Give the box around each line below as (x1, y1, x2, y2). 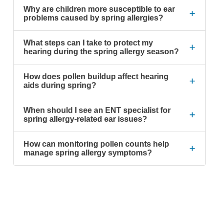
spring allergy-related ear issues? (23, 115, 147, 123)
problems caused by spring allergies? (23, 14, 163, 22)
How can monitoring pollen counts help (23, 140, 169, 148)
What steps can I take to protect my (23, 39, 153, 47)
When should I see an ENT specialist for (23, 106, 171, 114)
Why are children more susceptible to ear (23, 5, 175, 13)
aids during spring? (23, 81, 96, 89)
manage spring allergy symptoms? (23, 149, 152, 157)
